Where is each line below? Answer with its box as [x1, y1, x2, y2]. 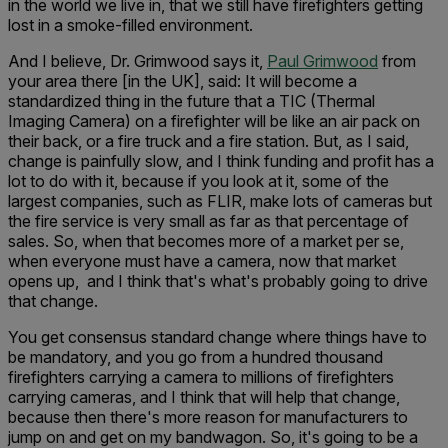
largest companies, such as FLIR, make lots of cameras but [8, 191, 432, 211]
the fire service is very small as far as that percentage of [8, 211, 409, 231]
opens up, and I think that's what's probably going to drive [8, 271, 428, 291]
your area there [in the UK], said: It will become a [8, 71, 357, 91]
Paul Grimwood [267, 51, 378, 71]
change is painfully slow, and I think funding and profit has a [8, 151, 434, 171]
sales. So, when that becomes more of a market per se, [8, 231, 404, 251]
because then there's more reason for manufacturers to [8, 407, 408, 427]
